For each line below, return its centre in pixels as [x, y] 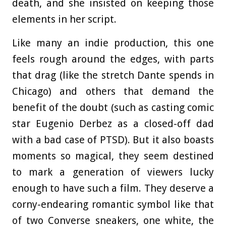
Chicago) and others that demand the [113, 92]
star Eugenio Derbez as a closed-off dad [113, 124]
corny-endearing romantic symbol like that [113, 205]
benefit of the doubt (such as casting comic [113, 108]
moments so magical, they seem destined [113, 156]
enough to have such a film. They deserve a [113, 188]
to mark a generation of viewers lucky [113, 172]
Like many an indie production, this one [113, 43]
